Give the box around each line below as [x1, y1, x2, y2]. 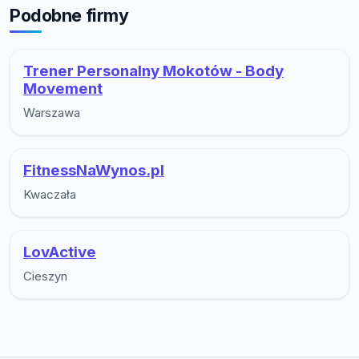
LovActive [23, 242, 96, 261]
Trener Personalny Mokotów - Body [23, 61, 284, 80]
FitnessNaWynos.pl [23, 160, 164, 179]
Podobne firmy [10, 4, 129, 26]
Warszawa [23, 104, 80, 120]
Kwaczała [23, 186, 76, 202]
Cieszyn [23, 268, 67, 284]
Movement [23, 79, 103, 98]
